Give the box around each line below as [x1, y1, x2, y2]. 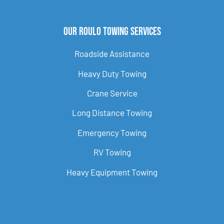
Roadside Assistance [74, 48, 149, 59]
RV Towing [93, 147, 131, 157]
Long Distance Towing [72, 107, 152, 118]
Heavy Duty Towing [77, 68, 146, 78]
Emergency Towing [77, 127, 146, 137]
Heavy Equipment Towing [66, 166, 157, 177]
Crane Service [86, 88, 137, 98]
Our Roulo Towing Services [63, 25, 161, 39]
